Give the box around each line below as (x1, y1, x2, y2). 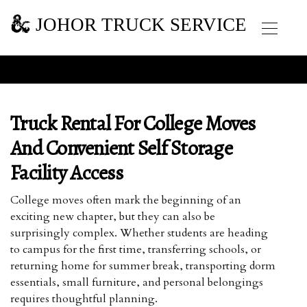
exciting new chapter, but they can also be (10, 209, 215, 224)
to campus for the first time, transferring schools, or (10, 242, 261, 257)
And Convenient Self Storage (10, 134, 232, 162)
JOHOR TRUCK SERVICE (31, 14, 247, 33)
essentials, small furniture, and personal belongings (10, 275, 263, 290)
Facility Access (10, 159, 123, 186)
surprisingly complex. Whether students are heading (10, 225, 268, 241)
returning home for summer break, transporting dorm (10, 258, 275, 273)
